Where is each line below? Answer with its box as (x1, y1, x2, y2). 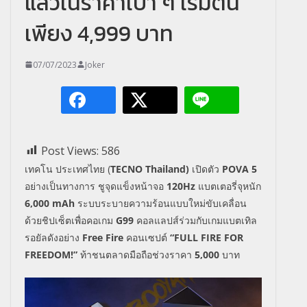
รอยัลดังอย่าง (25, 230, 82, 244)
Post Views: (41, 143, 99, 158)
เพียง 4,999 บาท (25, 16, 173, 50)
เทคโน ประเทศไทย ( (25, 162, 110, 175)
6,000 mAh (25, 196, 75, 210)
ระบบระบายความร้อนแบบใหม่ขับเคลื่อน (75, 196, 247, 210)
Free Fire (82, 230, 126, 244)
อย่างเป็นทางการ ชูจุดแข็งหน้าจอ (25, 179, 167, 193)
